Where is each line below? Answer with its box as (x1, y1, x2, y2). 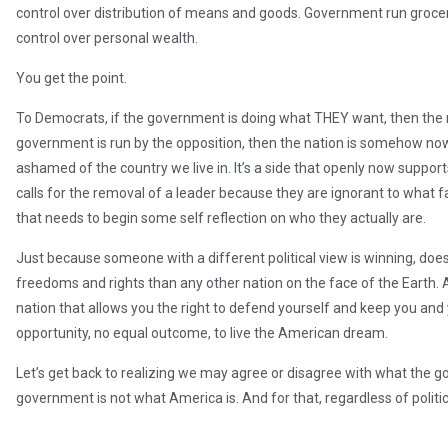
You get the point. (16, 69, 127, 86)
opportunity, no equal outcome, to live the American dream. (16, 324, 388, 341)
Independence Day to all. (16, 414, 169, 431)
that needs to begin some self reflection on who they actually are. (16, 209, 426, 226)
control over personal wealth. (16, 29, 198, 46)
